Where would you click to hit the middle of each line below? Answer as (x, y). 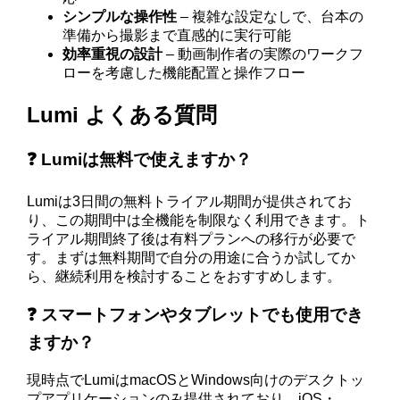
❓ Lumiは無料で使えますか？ (140, 159)
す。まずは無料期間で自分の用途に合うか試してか (192, 257)
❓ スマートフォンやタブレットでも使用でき (196, 315)
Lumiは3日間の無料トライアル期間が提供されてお (190, 201)
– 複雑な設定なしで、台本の (271, 17)
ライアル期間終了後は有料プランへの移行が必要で (192, 238)
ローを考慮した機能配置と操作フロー (184, 73)
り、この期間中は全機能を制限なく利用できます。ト (199, 220)
